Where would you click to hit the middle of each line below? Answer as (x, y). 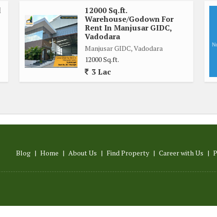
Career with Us (181, 153)
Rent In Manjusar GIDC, (128, 27)
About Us (83, 153)
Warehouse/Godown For (129, 19)
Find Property (128, 153)
